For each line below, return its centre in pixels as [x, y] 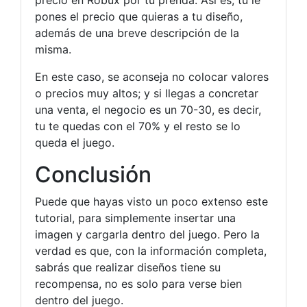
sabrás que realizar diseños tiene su [128, 267]
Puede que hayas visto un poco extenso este [151, 201]
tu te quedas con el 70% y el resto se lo [138, 126]
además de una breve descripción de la [137, 33]
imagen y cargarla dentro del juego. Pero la [147, 234]
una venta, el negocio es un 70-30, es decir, [148, 110]
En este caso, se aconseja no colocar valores [152, 77]
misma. [53, 49]
